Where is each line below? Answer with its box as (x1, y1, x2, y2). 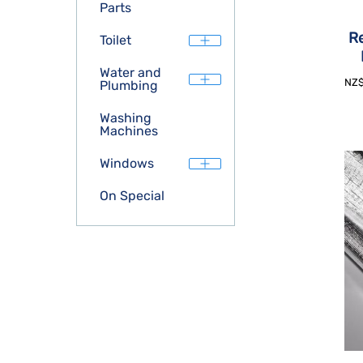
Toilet (100, 32, 131, 48)
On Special (100, 188, 164, 203)
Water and (100, 65, 161, 80)
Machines (100, 123, 158, 139)
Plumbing (100, 78, 158, 93)
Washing (100, 110, 152, 126)
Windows (100, 156, 154, 171)
